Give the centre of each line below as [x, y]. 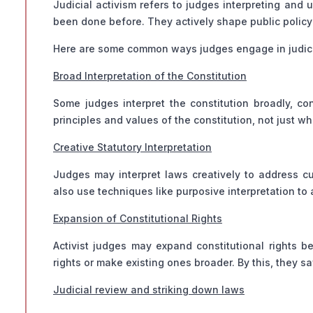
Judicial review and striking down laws [149, 290]
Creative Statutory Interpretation [132, 147]
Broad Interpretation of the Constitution [150, 76]
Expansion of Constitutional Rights [138, 219]
